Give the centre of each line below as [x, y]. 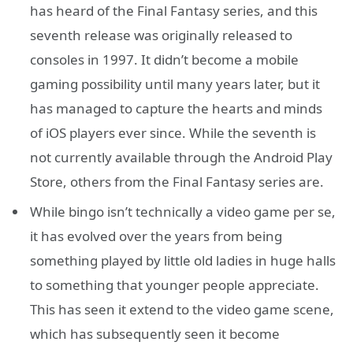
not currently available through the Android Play [181, 157]
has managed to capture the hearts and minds [176, 108]
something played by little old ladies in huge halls [183, 261]
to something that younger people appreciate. [175, 285]
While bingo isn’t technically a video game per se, [183, 212]
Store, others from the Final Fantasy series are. [177, 181]
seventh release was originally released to [161, 35]
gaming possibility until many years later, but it [175, 84]
